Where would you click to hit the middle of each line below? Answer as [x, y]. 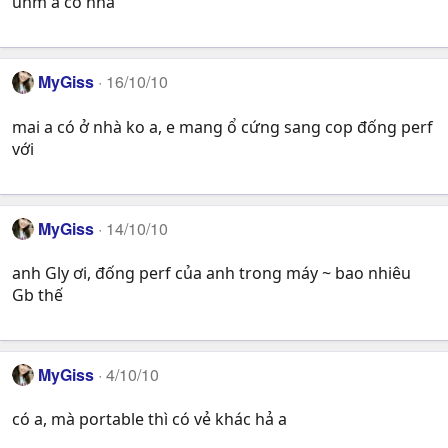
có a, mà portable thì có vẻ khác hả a [149, 419]
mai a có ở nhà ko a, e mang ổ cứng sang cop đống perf [222, 126]
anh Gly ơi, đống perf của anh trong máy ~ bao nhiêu [211, 272]
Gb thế [37, 294]
